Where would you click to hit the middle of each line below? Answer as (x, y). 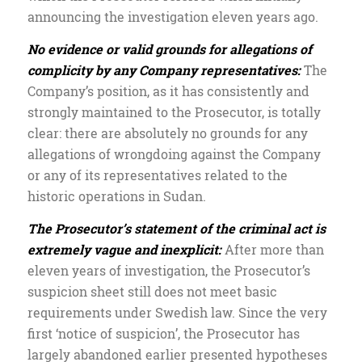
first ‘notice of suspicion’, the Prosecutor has (163, 333)
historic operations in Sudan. (116, 196)
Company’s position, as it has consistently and (168, 90)
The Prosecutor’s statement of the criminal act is (176, 228)
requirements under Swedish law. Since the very (177, 312)
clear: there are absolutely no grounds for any (167, 133)
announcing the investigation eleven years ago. (173, 17)
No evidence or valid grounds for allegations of (169, 48)
